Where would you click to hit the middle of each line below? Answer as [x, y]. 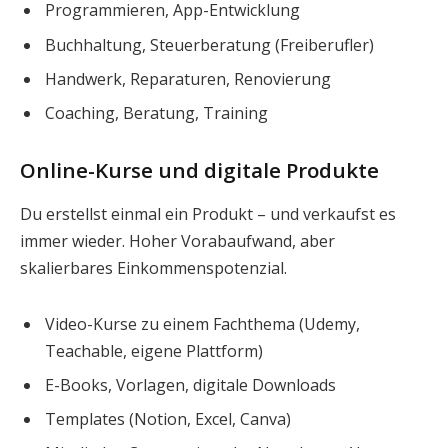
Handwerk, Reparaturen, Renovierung [188, 78]
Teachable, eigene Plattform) [154, 350]
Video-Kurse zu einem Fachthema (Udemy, [202, 323]
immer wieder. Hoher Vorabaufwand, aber [177, 240]
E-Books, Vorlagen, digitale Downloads [190, 384]
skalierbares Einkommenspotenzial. [153, 267]
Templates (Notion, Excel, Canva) [168, 418]
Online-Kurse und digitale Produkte [199, 170]
